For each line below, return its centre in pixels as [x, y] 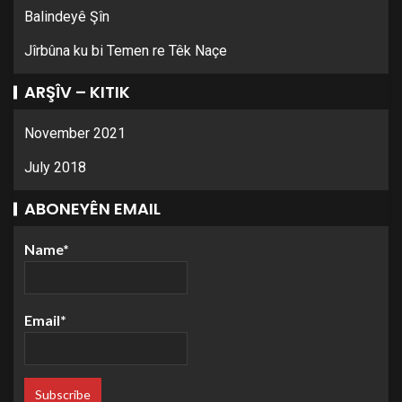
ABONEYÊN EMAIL [92, 209]
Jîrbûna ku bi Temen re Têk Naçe [126, 51]
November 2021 [75, 133]
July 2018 [55, 167]
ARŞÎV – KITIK [77, 92]
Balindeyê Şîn [67, 17]
